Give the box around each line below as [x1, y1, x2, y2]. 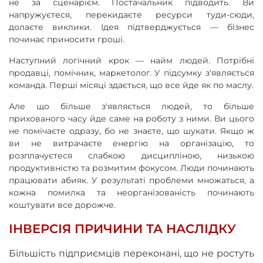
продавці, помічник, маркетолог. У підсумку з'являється [9, 67, 254, 78]
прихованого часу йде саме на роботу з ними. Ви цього [9, 113, 254, 124]
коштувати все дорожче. [9, 199, 116, 210]
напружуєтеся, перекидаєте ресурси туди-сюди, [9, 9, 254, 20]
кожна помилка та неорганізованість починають [9, 187, 254, 198]
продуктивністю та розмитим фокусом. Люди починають [9, 162, 254, 173]
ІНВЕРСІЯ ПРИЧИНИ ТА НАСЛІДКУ [9, 221, 236, 236]
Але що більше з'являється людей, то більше [9, 100, 254, 112]
